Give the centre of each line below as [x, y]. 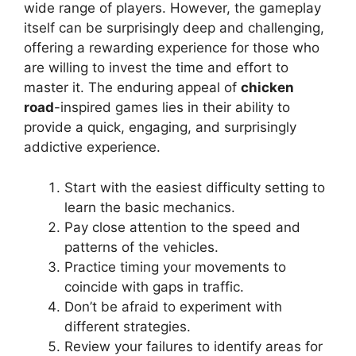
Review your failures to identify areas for [193, 346]
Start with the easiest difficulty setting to [195, 187]
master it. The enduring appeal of [132, 88]
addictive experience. [92, 147]
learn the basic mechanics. [150, 207]
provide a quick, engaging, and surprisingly [160, 128]
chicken [267, 88]
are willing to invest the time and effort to [156, 68]
